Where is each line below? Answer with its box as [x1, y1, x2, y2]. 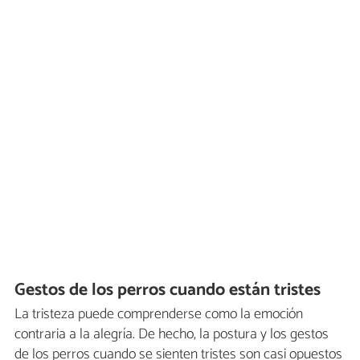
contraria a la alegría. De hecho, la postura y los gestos [14, 322, 329, 347]
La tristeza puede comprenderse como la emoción [14, 302, 303, 327]
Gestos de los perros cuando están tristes [14, 275, 321, 305]
